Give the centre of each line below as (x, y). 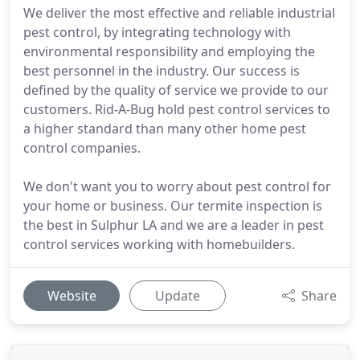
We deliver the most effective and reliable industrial (179, 13)
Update (178, 296)
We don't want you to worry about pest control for (177, 186)
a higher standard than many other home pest (165, 129)
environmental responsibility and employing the (169, 51)
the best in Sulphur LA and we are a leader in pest (174, 225)
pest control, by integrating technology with (157, 32)
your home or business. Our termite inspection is (173, 206)
